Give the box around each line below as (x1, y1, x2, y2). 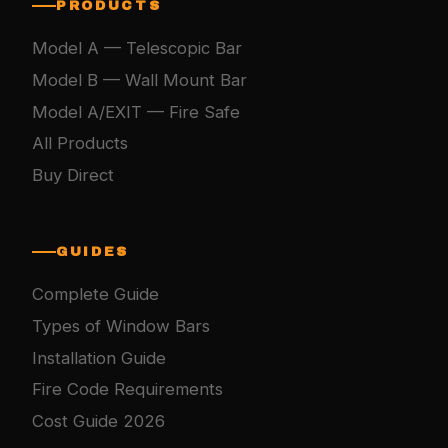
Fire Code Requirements (32, 379, 223, 400)
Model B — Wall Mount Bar (32, 69, 247, 90)
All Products (32, 133, 128, 154)
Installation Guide (32, 347, 166, 368)
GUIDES (56, 244, 129, 260)
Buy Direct (32, 165, 114, 186)
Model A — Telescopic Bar (32, 38, 242, 59)
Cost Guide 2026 (32, 411, 165, 432)
